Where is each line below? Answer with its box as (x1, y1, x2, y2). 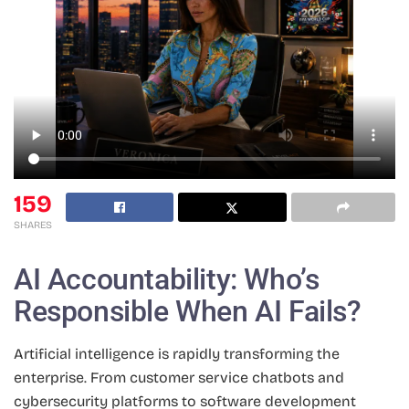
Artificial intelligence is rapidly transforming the (14, 345, 340, 363)
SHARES (14, 218, 52, 231)
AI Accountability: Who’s (14, 262, 320, 298)
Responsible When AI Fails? (14, 294, 362, 330)
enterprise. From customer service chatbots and (14, 369, 344, 387)
